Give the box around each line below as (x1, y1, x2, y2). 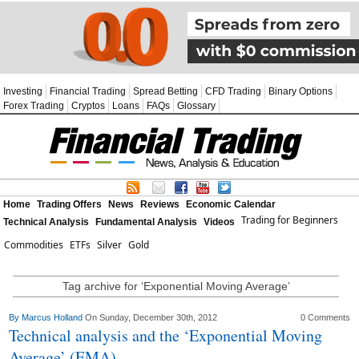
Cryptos (71, 100, 105, 111)
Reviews (140, 199, 179, 210)
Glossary (177, 100, 216, 111)
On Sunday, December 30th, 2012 (85, 313, 218, 322)
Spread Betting (133, 86, 198, 97)
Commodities (4, 238, 63, 252)
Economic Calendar (186, 199, 276, 210)
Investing (3, 86, 42, 97)
